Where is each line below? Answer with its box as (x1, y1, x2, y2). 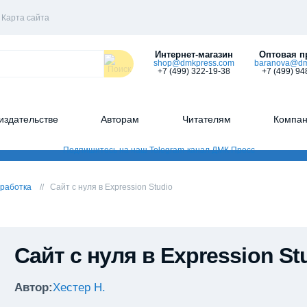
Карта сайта (1, 13, 49, 23)
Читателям (182, 114, 231, 125)
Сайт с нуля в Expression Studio (50, 182, 173, 192)
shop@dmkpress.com (153, 58, 234, 68)
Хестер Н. (52, 281, 106, 294)
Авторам (101, 114, 140, 125)
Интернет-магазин (154, 49, 233, 60)
